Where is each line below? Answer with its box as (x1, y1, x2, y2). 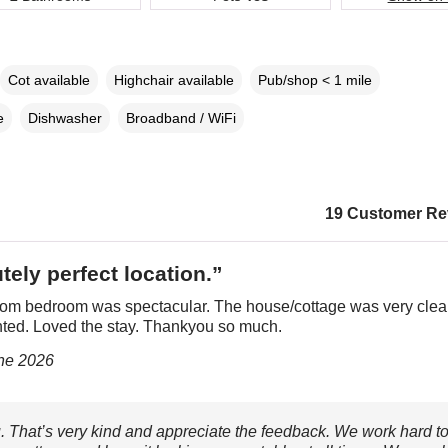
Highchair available (113, 71, 234, 88)
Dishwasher (27, 109, 102, 126)
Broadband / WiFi (125, 109, 236, 126)
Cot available (7, 71, 90, 88)
